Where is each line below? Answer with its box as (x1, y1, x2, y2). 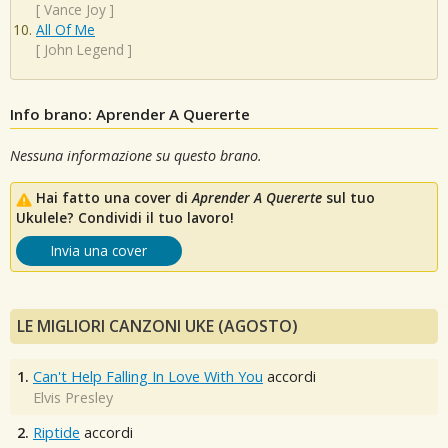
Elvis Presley (33, 388, 113, 408)
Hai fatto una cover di (36, 188, 192, 208)
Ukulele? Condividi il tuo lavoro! (16, 208, 234, 228)
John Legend (44, 40, 124, 60)
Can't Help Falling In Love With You (33, 367, 263, 387)
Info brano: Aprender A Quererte (10, 103, 250, 124)
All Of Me (36, 20, 95, 40)
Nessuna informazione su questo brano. (10, 145, 262, 165)
